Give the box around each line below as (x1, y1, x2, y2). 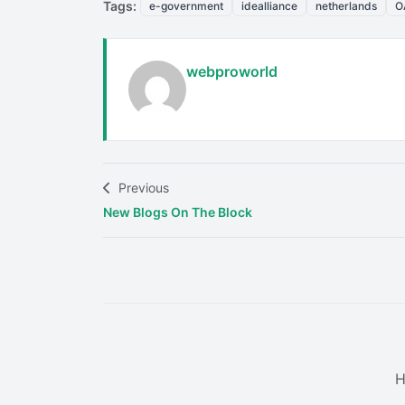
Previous (115, 179, 169, 195)
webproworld (186, 61, 278, 80)
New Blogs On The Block (103, 203, 252, 220)
